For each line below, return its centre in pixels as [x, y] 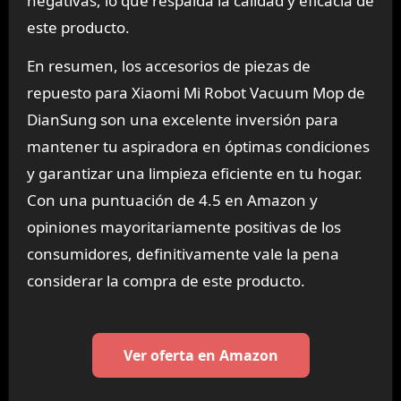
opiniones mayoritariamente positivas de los [183, 227]
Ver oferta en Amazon [200, 356]
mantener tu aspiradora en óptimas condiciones [198, 147]
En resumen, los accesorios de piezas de [168, 66]
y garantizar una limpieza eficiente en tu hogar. [194, 174]
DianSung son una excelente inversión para [182, 120]
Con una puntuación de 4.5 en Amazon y [172, 200]
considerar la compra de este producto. [166, 281]
